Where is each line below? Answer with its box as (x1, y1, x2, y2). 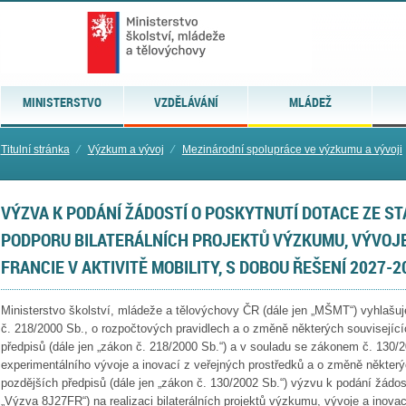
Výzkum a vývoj (87, 143, 164, 156)
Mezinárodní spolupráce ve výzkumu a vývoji (181, 143, 402, 156)
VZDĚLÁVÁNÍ (153, 93, 218, 111)
